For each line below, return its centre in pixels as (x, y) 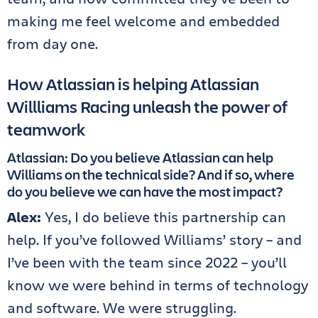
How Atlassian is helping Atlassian (133, 83)
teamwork (46, 129)
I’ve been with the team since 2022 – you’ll (147, 262)
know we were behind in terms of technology (158, 285)
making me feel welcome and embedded (143, 21)
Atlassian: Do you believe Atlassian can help (140, 157)
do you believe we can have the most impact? (145, 191)
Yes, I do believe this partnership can (165, 216)
